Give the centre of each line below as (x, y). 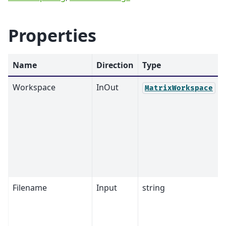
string (154, 188)
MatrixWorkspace (179, 88)
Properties (52, 36)
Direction (115, 65)
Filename (30, 188)
